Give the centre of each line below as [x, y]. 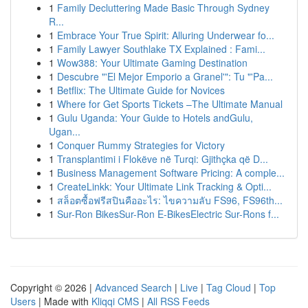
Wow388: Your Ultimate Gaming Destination [152, 63]
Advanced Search [133, 287]
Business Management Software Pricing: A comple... [171, 173]
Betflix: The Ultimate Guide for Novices [141, 90]
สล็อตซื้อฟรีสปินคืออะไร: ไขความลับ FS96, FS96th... [170, 200]
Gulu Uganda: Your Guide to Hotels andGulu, [155, 118]
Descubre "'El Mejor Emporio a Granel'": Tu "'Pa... [165, 76]
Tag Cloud [229, 287]
